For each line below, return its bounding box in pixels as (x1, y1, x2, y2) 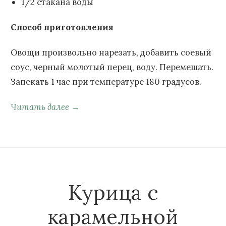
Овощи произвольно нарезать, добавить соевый (11, 46, 211, 58)
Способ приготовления (11, 21, 114, 33)
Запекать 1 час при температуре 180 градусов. (11, 76, 201, 87)
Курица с (68, 179, 158, 205)
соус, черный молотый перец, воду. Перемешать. (11, 61, 213, 73)
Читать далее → (11, 101, 80, 112)
